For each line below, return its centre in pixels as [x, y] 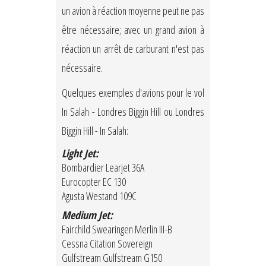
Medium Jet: [87, 215]
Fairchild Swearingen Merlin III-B [117, 229]
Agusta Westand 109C [99, 196]
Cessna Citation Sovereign [107, 244]
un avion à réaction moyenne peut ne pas [133, 11]
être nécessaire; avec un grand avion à [133, 30]
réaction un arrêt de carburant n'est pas [133, 49]
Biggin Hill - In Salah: [95, 131]
